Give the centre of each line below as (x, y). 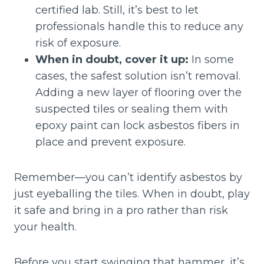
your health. (45, 227)
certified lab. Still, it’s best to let (117, 10)
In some (211, 60)
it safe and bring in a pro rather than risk (121, 210)
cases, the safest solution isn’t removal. (138, 76)
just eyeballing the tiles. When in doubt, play (132, 194)
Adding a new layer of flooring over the (138, 93)
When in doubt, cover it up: (112, 60)
